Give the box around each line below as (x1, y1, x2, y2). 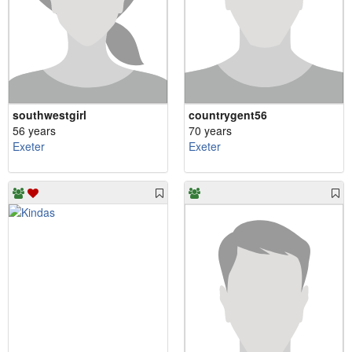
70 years (189, 122, 232, 138)
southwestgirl (13, 106, 86, 123)
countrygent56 (189, 106, 267, 123)
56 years (13, 122, 56, 138)
